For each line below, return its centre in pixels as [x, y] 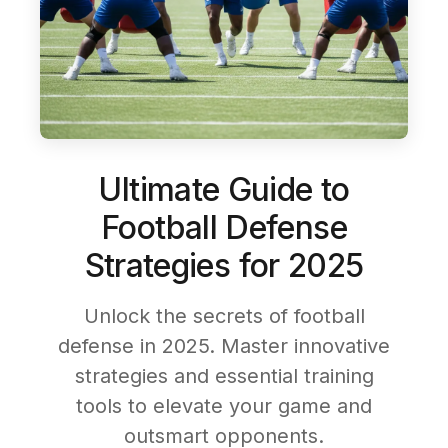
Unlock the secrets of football [224, 316]
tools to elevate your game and [224, 406]
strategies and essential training [224, 376]
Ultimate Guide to [224, 189]
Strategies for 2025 [224, 265]
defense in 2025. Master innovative [224, 346]
